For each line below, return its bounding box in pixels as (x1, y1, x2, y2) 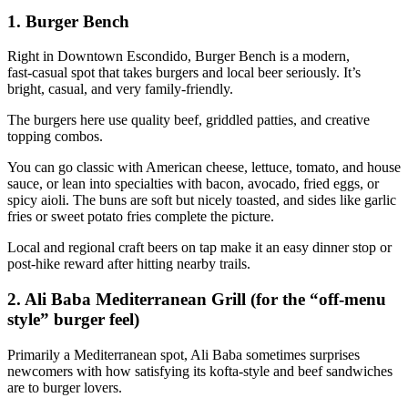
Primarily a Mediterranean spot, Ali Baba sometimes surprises (7, 346, 360, 362)
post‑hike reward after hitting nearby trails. (7, 256, 250, 272)
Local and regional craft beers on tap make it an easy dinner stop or (7, 240, 392, 256)
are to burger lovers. (7, 379, 122, 395)
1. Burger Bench (7, 11, 129, 31)
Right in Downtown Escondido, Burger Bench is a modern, (7, 48, 350, 65)
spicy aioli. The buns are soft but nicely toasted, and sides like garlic (7, 192, 396, 209)
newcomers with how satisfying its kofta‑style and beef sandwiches (7, 362, 393, 379)
